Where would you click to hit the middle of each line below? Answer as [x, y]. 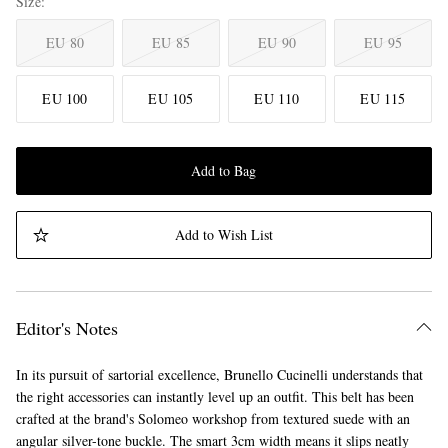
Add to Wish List [223, 235]
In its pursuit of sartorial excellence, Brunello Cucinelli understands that [219, 375]
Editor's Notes [67, 328]
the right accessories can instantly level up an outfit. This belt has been [215, 397]
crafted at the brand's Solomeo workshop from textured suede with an [213, 419]
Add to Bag [224, 171]
